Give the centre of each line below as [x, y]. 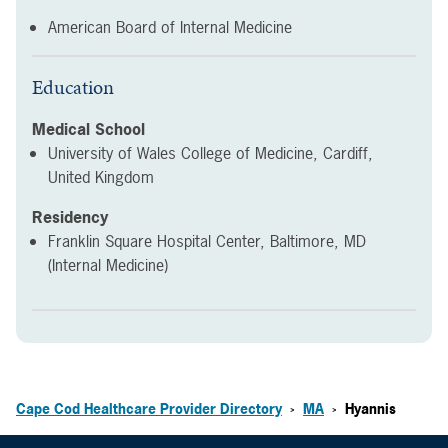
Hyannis [370, 408]
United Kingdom [101, 177]
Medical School [88, 129]
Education [73, 87]
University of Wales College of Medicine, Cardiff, [210, 153]
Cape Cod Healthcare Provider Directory [149, 408]
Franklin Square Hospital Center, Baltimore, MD [207, 241]
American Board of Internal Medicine [170, 27]
